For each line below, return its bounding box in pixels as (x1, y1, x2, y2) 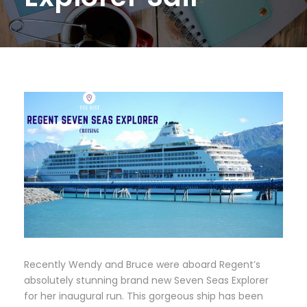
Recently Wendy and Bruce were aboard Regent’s (24, 257, 260, 271)
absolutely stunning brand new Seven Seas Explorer (24, 273, 269, 287)
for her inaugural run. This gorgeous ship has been (24, 288, 263, 303)
